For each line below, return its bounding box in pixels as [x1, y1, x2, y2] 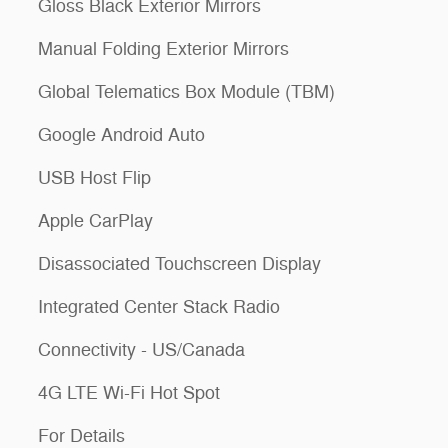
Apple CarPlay [38, 209, 153, 232]
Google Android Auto [38, 123, 205, 146]
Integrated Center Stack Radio [38, 295, 280, 318]
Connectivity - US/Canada [38, 338, 245, 361]
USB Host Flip [38, 166, 151, 189]
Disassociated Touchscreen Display [38, 252, 321, 275]
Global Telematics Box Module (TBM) [38, 80, 335, 103]
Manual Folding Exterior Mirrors [38, 37, 289, 60]
